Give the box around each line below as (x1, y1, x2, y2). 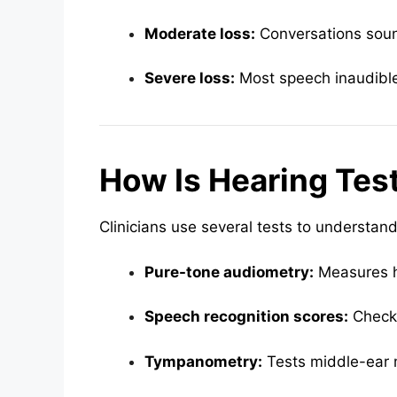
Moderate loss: (144, 24, 255, 43)
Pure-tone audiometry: (144, 262, 314, 281)
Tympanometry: (144, 352, 262, 370)
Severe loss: (144, 69, 235, 88)
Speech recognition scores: (144, 307, 348, 326)
